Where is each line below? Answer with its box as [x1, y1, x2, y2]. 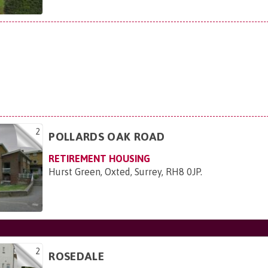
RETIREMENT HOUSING [48, 153, 151, 165]
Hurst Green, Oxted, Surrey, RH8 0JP [48, 166, 201, 178]
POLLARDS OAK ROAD [48, 130, 165, 144]
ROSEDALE [48, 249, 104, 263]
